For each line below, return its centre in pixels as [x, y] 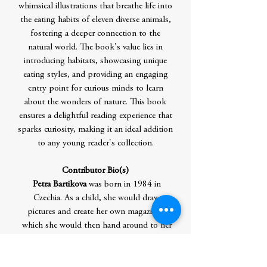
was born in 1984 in [123, 184]
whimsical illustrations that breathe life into [95, 6]
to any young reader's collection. [95, 143]
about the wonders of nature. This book [95, 102]
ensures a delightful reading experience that [95, 116]
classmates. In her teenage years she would [97, 239]
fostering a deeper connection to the [95, 34]
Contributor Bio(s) [95, 171]
